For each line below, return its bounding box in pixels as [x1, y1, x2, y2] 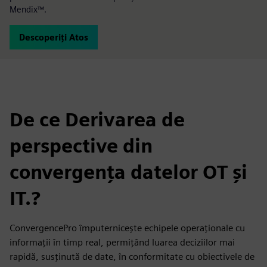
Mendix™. [10, 4, 46, 14]
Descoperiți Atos [19, 32, 88, 42]
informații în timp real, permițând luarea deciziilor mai [10, 237, 235, 248]
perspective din [10, 134, 153, 157]
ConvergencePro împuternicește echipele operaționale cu [10, 222, 245, 234]
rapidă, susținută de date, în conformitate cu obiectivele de [10, 251, 254, 262]
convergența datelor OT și [10, 160, 247, 184]
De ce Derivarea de [10, 108, 185, 131]
